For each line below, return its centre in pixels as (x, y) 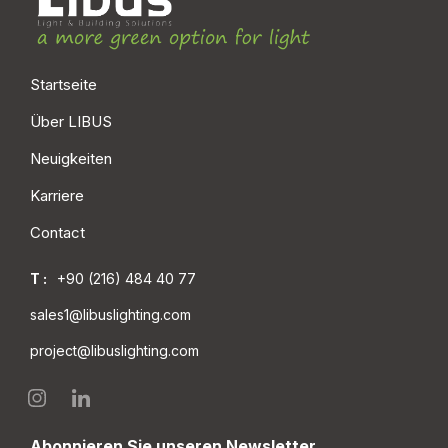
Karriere (57, 196)
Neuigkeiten (71, 159)
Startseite (63, 85)
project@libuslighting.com (114, 351)
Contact (57, 233)
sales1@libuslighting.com (110, 315)
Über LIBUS (71, 122)
